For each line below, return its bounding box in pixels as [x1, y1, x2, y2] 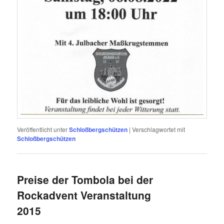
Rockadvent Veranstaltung [17, 187, 151, 202]
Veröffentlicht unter [17, 124, 68, 133]
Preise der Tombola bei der [17, 171, 153, 187]
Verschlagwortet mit [132, 124, 185, 133]
